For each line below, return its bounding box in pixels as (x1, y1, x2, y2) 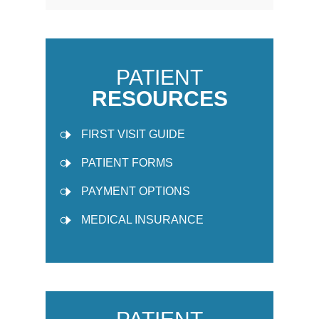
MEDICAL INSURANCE (81, 213, 204, 226)
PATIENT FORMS (81, 156, 173, 169)
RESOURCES (91, 86, 228, 110)
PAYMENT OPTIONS (81, 184, 190, 197)
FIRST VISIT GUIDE (81, 127, 185, 140)
